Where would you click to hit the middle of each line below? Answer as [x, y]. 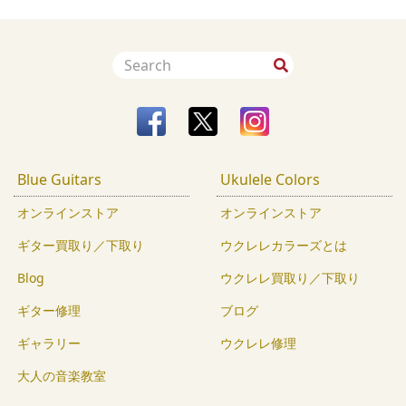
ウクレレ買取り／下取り [290, 278]
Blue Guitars [59, 180]
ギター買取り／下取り [81, 246]
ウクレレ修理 [258, 343]
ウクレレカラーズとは [284, 246]
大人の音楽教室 [62, 376]
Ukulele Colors [270, 180]
